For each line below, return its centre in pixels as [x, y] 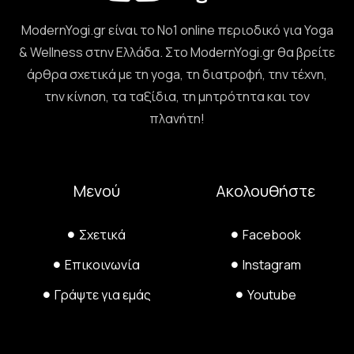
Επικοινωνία [102, 265]
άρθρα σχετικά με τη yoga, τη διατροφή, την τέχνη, [177, 74]
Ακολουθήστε [265, 191]
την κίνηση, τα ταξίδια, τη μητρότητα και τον [177, 96]
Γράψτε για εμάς [102, 295]
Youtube [271, 295]
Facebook [271, 235]
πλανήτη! [177, 118]
